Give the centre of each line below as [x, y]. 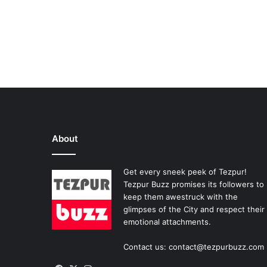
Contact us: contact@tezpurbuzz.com [194, 246]
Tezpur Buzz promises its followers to [194, 184]
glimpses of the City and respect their [194, 209]
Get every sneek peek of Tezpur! [185, 171]
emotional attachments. [167, 221]
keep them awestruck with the [181, 196]
